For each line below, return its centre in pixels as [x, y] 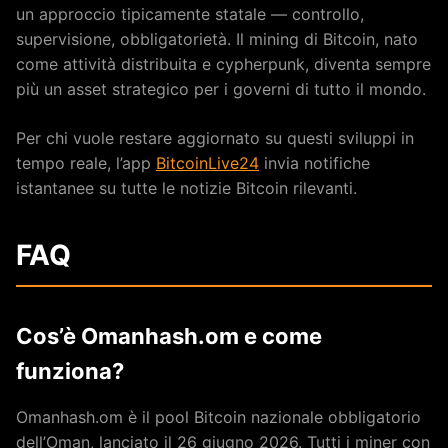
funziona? [70, 371]
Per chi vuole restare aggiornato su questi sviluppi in [215, 138]
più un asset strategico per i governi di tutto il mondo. [221, 89]
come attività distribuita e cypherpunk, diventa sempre [223, 64]
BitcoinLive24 [207, 163]
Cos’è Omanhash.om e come [169, 336]
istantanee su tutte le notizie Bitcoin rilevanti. [186, 188]
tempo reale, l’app [86, 163]
